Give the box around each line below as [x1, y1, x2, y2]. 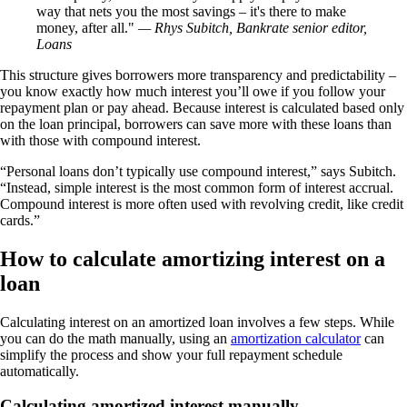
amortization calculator [231, 330, 361, 346]
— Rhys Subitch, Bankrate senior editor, [138, 19, 367, 35]
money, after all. [36, 19, 128, 35]
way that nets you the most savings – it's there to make [36, 3, 346, 19]
